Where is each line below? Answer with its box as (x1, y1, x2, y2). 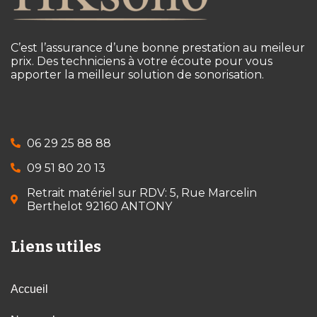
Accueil (11, 282, 48, 295)
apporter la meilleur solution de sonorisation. (11, 67, 264, 81)
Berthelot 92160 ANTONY (26, 199, 172, 213)
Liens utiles (11, 236, 101, 256)
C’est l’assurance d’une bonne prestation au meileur (11, 40, 305, 54)
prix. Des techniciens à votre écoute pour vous (11, 54, 272, 68)
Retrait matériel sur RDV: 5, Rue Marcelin (26, 185, 257, 200)
